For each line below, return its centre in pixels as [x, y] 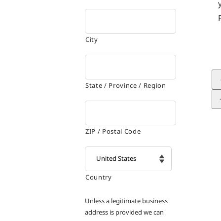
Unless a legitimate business [126, 201]
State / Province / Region [126, 85]
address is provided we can [124, 212]
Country [99, 177]
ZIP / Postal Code [113, 131]
